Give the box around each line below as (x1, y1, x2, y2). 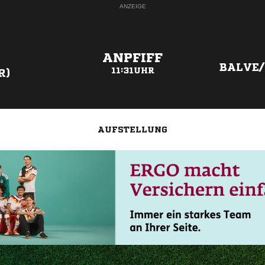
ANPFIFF (102, 51, 163, 64)
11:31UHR (111, 66, 154, 75)
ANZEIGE (119, 3, 146, 9)
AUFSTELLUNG (98, 125, 167, 134)
